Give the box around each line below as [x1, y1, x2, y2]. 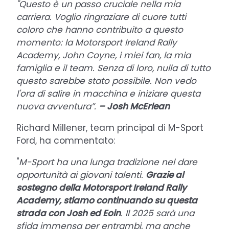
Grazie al [146, 168, 184, 181]
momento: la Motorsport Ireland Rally [16, 36, 177, 49]
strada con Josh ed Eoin [16, 207, 121, 219]
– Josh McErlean [99, 100, 170, 112]
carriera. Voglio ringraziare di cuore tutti [16, 10, 186, 23]
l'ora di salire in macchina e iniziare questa [16, 87, 200, 100]
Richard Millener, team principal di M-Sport [16, 121, 203, 134]
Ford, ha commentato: [16, 134, 115, 147]
